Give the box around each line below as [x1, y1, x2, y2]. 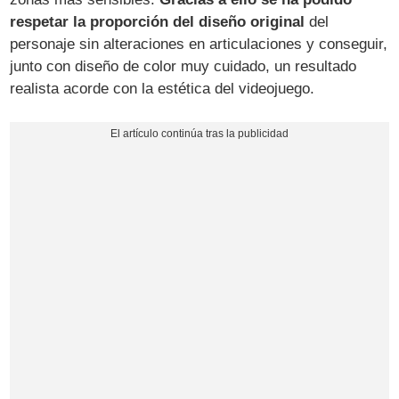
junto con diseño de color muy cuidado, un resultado [10, 58, 357, 76]
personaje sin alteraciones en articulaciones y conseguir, [10, 36, 388, 53]
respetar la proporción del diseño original [10, 13, 305, 31]
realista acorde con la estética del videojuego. [10, 80, 315, 98]
